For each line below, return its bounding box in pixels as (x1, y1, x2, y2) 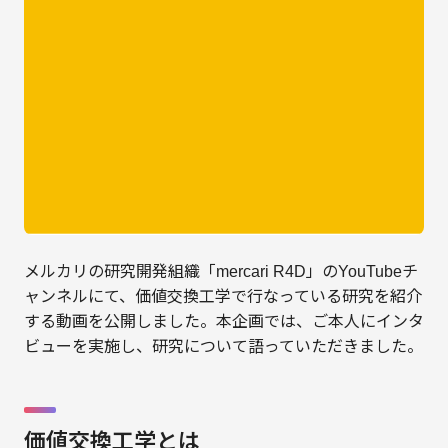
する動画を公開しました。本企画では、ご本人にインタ (23, 313, 424, 330)
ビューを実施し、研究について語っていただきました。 (23, 338, 423, 355)
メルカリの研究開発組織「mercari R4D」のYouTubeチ (23, 263, 418, 280)
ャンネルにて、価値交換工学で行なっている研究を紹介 (23, 288, 422, 305)
